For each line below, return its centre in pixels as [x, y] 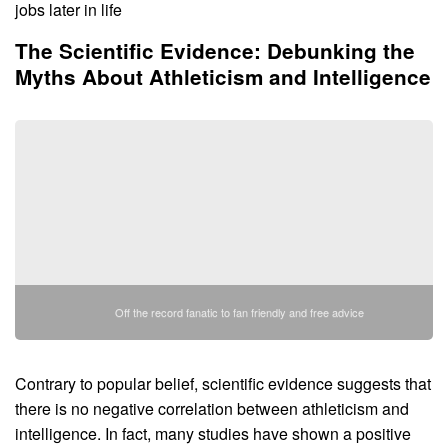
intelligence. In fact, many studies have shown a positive [213, 433]
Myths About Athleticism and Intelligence [223, 76]
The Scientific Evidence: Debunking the [215, 50]
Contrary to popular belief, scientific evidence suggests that [223, 383]
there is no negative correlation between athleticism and [212, 408]
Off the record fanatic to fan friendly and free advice [239, 311]
